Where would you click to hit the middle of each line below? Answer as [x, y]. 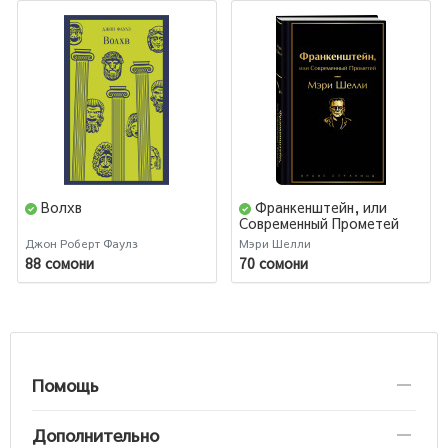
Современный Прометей [319, 223]
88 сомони [59, 263]
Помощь [65, 384]
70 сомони [273, 263]
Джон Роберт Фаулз [81, 243]
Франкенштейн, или [321, 206]
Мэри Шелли [275, 243]
